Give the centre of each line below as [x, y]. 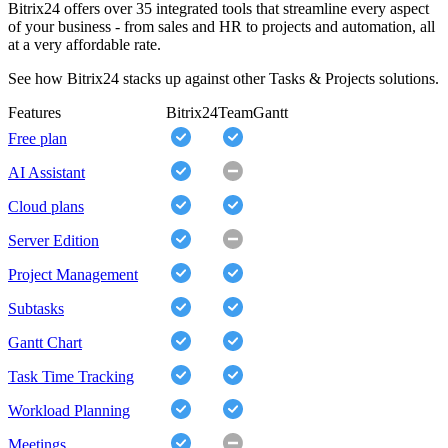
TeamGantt [253, 113]
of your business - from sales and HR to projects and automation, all [221, 27]
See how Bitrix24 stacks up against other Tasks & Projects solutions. [223, 79]
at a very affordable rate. [84, 45]
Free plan [37, 139]
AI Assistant [46, 173]
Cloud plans [46, 207]
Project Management [73, 275]
